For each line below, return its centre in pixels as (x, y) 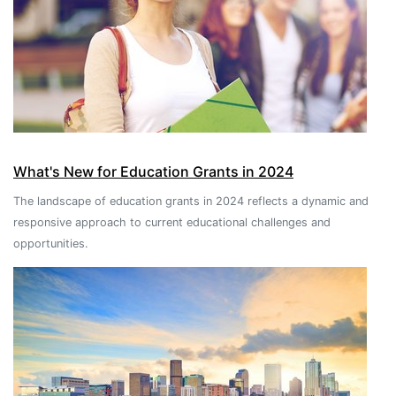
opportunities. (51, 244)
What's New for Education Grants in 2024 (153, 172)
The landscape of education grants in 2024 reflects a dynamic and (191, 202)
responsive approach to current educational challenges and (172, 223)
